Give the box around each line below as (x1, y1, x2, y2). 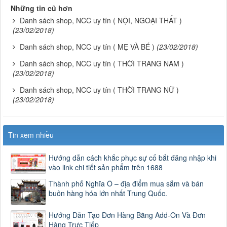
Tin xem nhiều (8, 129, 54, 140)
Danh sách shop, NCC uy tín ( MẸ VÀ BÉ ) (20, 41, 155, 52)
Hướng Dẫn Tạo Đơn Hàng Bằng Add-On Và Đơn (49, 209, 206, 220)
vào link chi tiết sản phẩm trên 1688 (49, 162, 163, 172)
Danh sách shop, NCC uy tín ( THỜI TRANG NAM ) (20, 58, 184, 68)
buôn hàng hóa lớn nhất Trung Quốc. (49, 188, 167, 199)
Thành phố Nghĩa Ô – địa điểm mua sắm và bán (49, 178, 204, 189)
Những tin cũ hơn (11, 3, 72, 13)
